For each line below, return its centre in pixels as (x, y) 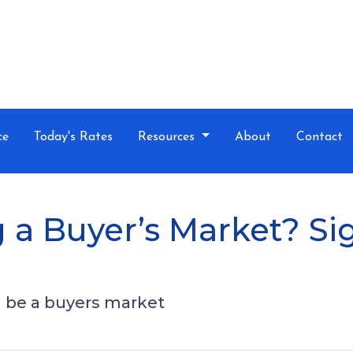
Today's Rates (73, 137)
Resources (168, 137)
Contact (319, 137)
